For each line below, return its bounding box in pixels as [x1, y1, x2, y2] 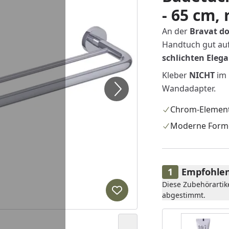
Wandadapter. [162, 83, 216, 94]
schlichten [162, 52, 204, 63]
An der [162, 26, 188, 37]
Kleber [162, 70, 189, 81]
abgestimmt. [162, 190, 205, 200]
